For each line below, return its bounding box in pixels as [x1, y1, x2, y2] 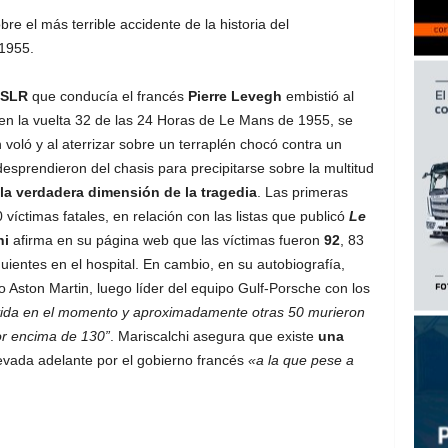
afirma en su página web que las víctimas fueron [8, 232, 320, 248]
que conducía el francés [27, 88, 188, 104]
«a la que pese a [247, 352, 354, 368]
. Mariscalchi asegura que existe [109, 328, 318, 344]
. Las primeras [256, 184, 348, 200]
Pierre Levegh [187, 88, 282, 104]
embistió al [281, 88, 354, 104]
